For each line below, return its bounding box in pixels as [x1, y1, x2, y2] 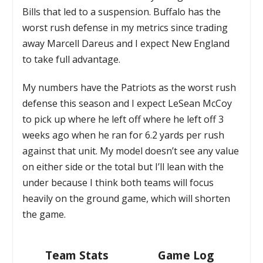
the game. [22, 207, 66, 221]
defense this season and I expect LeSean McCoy [22, 96, 232, 110]
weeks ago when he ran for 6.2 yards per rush [22, 128, 225, 141]
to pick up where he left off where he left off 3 [22, 112, 224, 126]
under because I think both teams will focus [22, 176, 214, 189]
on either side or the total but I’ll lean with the [22, 160, 224, 173]
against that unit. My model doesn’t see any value [22, 144, 240, 157]
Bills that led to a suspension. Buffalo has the [22, 5, 221, 18]
